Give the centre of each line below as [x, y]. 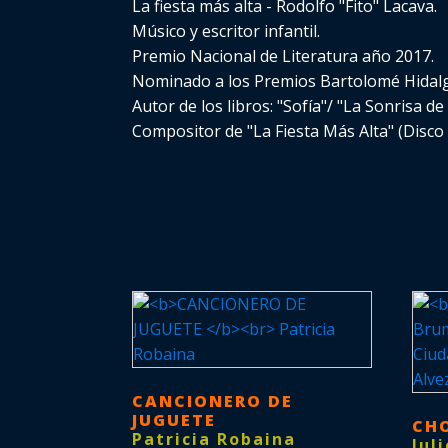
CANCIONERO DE [212, 400]
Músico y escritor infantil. [226, 30]
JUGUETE [174, 419]
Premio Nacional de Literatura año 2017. [283, 55]
